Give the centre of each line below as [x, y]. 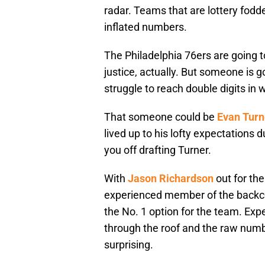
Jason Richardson [171, 179]
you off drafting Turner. [158, 150]
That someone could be [161, 117]
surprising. [130, 245]
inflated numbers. [147, 27]
